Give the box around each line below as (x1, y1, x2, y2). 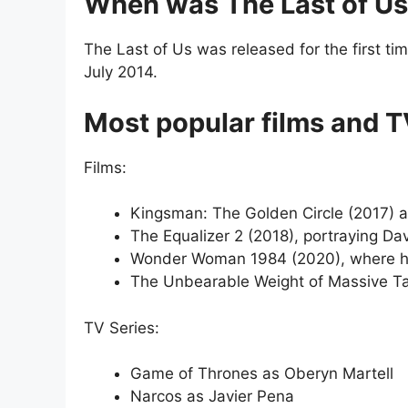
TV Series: (84, 318, 159, 337)
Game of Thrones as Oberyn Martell (130, 364, 393, 383)
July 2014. (84, 63, 158, 82)
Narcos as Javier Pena (130, 387, 294, 406)
